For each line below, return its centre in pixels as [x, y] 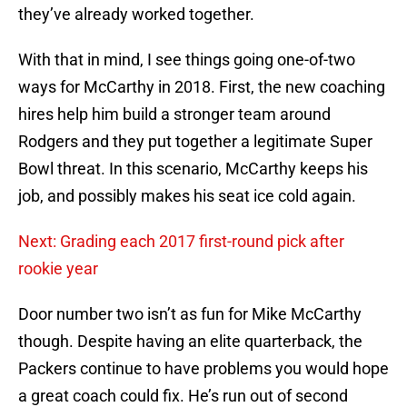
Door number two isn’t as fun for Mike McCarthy [190, 314]
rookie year [58, 269]
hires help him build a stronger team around [174, 114]
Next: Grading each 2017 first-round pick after [181, 242]
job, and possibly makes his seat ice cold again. [187, 196]
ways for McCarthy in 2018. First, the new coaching [202, 87]
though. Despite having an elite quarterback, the [190, 342]
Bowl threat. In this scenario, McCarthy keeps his [193, 169]
